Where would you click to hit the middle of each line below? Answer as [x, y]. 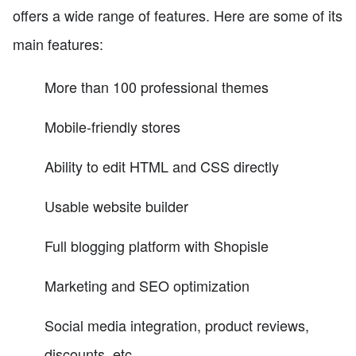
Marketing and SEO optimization [147, 285]
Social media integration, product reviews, [177, 325]
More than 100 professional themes [157, 86]
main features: [58, 44]
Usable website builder [116, 205]
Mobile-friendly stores [112, 126]
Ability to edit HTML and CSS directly [162, 166]
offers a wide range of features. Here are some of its [178, 15]
